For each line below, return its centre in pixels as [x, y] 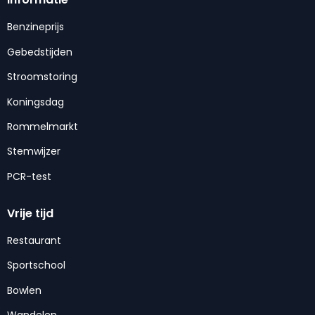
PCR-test [29, 176]
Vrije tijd [30, 214]
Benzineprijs [36, 27]
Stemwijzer [34, 152]
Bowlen [24, 290]
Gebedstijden [40, 52]
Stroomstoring [42, 77]
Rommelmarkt [43, 126]
